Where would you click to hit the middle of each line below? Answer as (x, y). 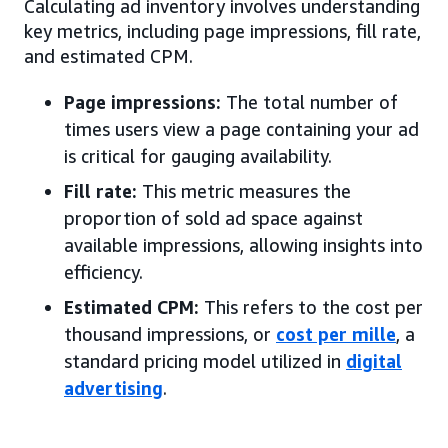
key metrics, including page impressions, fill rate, (222, 30)
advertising (113, 387)
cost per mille (336, 333)
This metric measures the (244, 190)
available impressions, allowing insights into (243, 244)
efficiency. (103, 271)
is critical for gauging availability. (198, 155)
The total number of (309, 101)
